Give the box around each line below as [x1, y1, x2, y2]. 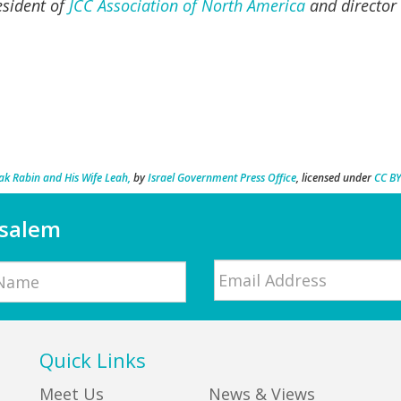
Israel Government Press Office [148, 170, 296, 186]
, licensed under [296, 170, 374, 186]
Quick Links [39, 346, 146, 374]
